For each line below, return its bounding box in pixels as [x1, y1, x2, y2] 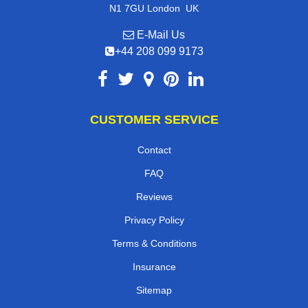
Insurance [132, 261, 176, 272]
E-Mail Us [134, 28, 185, 41]
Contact [137, 144, 171, 155]
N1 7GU [109, 2, 144, 14]
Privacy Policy [124, 214, 184, 225]
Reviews [135, 190, 173, 202]
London [147, 2, 180, 14]
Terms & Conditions [111, 237, 197, 249]
